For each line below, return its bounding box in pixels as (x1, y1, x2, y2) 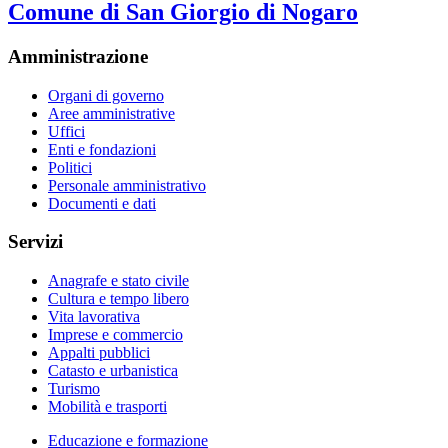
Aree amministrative (48, 104, 175, 122)
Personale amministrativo (48, 176, 206, 194)
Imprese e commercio (48, 326, 183, 344)
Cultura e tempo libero (48, 290, 189, 308)
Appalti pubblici (48, 344, 150, 362)
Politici (48, 158, 92, 176)
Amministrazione (8, 46, 148, 68)
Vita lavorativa (48, 308, 140, 326)
